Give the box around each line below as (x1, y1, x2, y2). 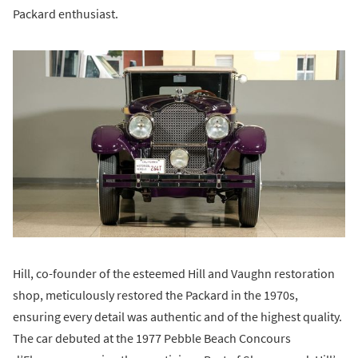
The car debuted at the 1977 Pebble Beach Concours (13, 330, 291, 347)
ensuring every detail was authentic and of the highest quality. (13, 308, 342, 325)
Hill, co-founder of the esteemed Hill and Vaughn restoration (13, 265, 335, 282)
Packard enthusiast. (13, 5, 118, 22)
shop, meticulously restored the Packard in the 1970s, (13, 287, 298, 304)
